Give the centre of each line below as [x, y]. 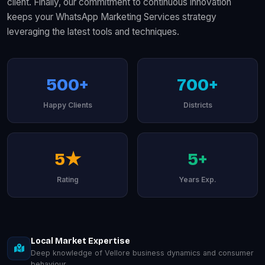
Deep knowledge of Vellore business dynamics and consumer [142, 253]
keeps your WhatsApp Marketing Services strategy [112, 17]
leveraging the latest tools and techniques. [93, 31]
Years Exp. [198, 179]
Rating [67, 179]
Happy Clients [67, 105]
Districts [198, 105]
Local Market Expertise [80, 241]
